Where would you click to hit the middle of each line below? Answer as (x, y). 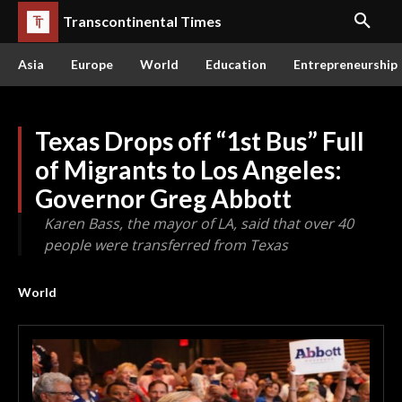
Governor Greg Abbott (163, 198)
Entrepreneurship (345, 64)
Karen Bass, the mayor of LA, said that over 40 (199, 223)
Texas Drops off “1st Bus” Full (200, 141)
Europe (92, 64)
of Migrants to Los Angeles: (188, 170)
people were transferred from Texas (166, 245)
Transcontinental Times (142, 21)
